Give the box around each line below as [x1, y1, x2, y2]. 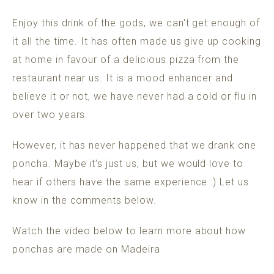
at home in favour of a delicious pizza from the [12, 53, 240, 65]
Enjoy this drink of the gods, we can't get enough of [12, 17, 260, 29]
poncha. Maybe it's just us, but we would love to [12, 157, 244, 169]
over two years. [12, 108, 95, 120]
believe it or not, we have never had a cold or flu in [12, 90, 257, 102]
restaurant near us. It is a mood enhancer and [12, 72, 234, 84]
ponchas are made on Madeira [12, 243, 163, 255]
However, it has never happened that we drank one [12, 139, 257, 151]
